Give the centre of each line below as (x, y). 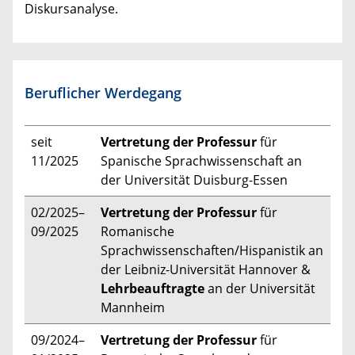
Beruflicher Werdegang (103, 92)
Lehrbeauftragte (153, 288)
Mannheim (133, 307)
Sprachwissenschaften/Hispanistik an (212, 250)
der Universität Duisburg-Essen (194, 179)
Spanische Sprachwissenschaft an (201, 160)
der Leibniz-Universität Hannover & (206, 269)
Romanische (137, 231)
